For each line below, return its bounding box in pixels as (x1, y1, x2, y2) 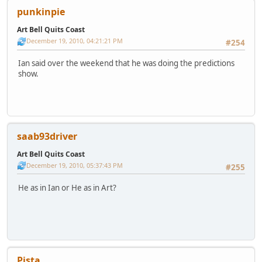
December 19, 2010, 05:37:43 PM (26, 160, 123, 170)
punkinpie (17, 5, 65, 18)
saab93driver (17, 129, 77, 143)
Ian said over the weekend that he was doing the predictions (18, 57, 235, 68)
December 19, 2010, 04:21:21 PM (26, 36, 123, 46)
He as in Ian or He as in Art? (18, 182, 116, 193)
